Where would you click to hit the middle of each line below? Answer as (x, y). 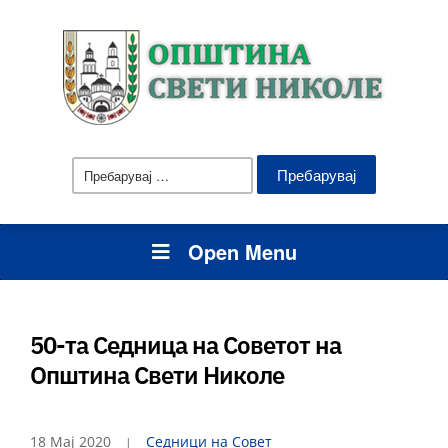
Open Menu (242, 251)
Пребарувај (202, 162)
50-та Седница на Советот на (185, 345)
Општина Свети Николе (157, 375)
